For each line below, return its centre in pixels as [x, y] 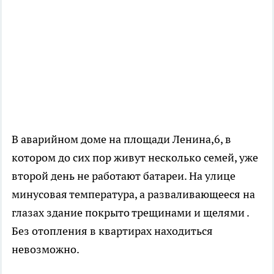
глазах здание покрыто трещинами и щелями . [130, 212]
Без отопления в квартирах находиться [112, 231]
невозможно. [46, 249]
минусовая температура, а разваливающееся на [133, 194]
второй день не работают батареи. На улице [124, 176]
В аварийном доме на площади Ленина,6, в [121, 139]
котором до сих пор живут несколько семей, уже [135, 157]
